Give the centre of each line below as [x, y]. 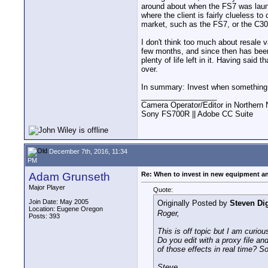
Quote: [163, 190]
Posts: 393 [44, 216]
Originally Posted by [194, 203]
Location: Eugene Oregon [66, 209]
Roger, [168, 213]
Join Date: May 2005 [59, 202]
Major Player [47, 187]
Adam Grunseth [69, 177]
